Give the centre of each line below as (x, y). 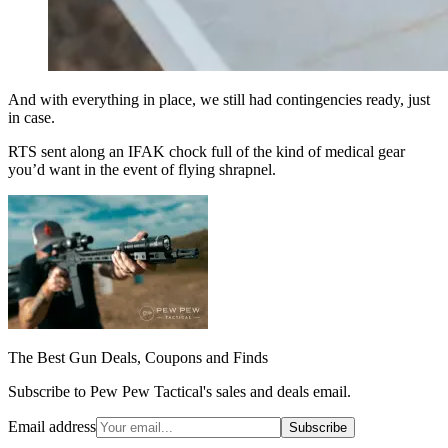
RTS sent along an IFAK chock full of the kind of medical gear (206, 151)
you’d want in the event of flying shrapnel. (142, 169)
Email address (52, 426)
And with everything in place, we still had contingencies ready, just (219, 99)
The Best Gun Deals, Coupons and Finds (138, 357)
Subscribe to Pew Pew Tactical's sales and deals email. (179, 391)
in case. (31, 117)
